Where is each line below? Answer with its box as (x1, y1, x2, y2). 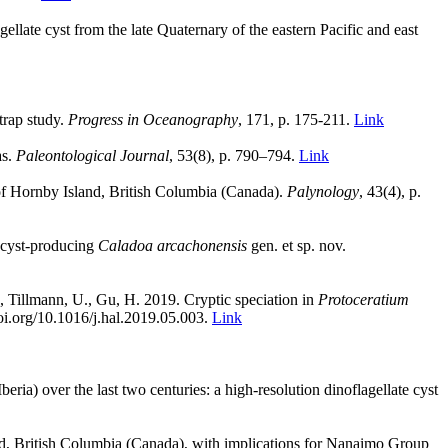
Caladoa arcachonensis (98, 236, 247, 254)
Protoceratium (318, 290, 409, 308)
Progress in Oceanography (68, 110, 238, 128)
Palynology (287, 182, 359, 200)
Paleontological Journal (16, 146, 169, 164)
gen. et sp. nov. (247, 236, 346, 254)
